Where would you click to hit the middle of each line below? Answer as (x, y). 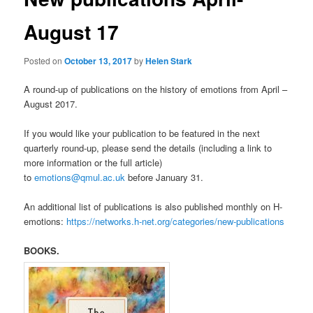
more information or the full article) (93, 163)
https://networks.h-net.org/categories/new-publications (176, 221)
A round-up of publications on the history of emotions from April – (156, 89)
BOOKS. (42, 251)
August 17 (72, 31)
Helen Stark (169, 60)
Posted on (43, 60)
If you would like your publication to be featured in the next (142, 133)
